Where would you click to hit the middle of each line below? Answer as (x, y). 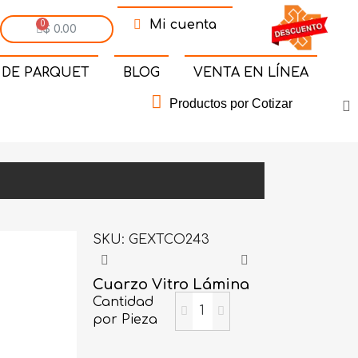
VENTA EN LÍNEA (251, 72)
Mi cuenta (183, 25)
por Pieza (125, 320)
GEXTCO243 (169, 239)
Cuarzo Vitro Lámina (171, 284)
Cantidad (123, 302)
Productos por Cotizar (231, 103)
